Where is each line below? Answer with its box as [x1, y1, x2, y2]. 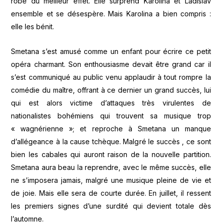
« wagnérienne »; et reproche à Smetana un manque [11, 124, 211, 133]
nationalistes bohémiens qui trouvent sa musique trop [11, 111, 211, 120]
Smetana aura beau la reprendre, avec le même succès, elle [11, 163, 211, 171]
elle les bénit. [11, 22, 55, 31]
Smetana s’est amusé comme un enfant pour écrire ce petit [11, 47, 211, 55]
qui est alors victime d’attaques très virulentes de [11, 99, 211, 107]
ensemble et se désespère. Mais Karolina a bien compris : [11, 9, 211, 18]
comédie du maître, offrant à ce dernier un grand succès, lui [11, 86, 211, 94]
